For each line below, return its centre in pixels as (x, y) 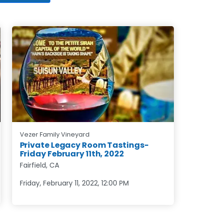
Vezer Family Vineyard (54, 134)
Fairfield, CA (39, 165)
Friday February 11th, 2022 (72, 154)
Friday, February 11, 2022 (59, 183)
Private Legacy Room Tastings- (84, 145)
